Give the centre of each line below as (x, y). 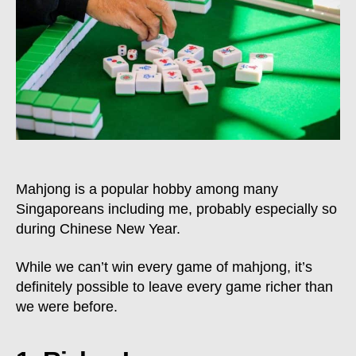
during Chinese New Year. (98, 229)
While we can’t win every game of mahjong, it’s (164, 267)
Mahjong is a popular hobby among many (147, 190)
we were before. (67, 306)
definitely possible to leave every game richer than (174, 286)
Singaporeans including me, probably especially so (176, 209)
